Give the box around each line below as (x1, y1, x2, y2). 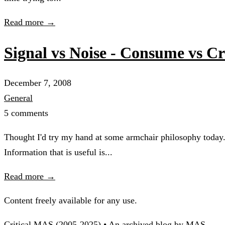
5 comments (4, 108, 48, 119)
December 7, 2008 (4, 78, 71, 88)
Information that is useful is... (4, 147, 113, 158)
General (4, 93, 33, 103)
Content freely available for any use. (4, 195, 137, 206)
